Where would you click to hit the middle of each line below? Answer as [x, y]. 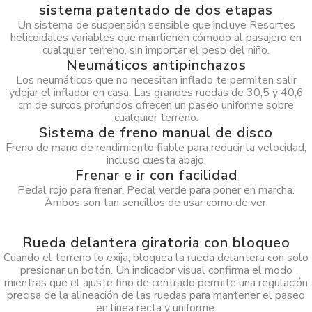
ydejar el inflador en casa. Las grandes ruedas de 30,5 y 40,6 [156, 93]
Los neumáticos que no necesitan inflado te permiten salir [156, 80]
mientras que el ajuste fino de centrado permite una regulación [156, 283]
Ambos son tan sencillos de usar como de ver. [156, 203]
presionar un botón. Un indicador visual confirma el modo [156, 270]
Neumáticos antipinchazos [156, 65]
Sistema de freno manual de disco [156, 133]
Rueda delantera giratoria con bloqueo [156, 243]
